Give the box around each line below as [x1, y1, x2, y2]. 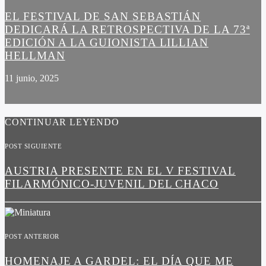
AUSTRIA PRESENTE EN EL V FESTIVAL [5, 164, 236, 177]
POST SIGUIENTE [5, 142, 62, 150]
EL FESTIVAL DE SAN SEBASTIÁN [5, 9, 201, 23]
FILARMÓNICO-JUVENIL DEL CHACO [5, 177, 219, 190]
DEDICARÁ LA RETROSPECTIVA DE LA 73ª [5, 23, 250, 36]
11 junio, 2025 [5, 73, 59, 84]
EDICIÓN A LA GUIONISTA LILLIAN [5, 36, 209, 49]
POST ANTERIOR [5, 233, 59, 240]
